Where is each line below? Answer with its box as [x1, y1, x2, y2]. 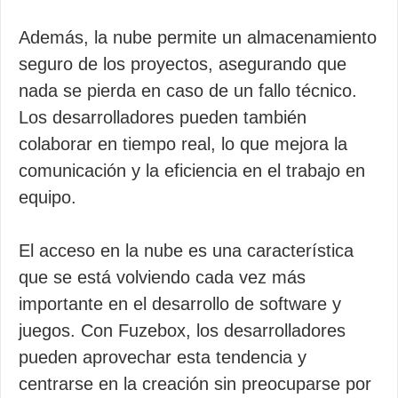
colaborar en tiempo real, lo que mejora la [19, 134, 347, 154]
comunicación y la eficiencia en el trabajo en [19, 161, 365, 180]
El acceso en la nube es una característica [19, 241, 354, 260]
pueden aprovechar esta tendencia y [19, 347, 306, 367]
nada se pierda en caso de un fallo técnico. [19, 81, 357, 100]
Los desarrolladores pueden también [19, 107, 306, 127]
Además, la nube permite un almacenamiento [19, 28, 377, 47]
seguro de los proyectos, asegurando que [19, 54, 346, 74]
